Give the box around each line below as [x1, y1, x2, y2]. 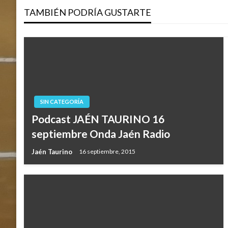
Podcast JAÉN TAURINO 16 [32, 112, 164, 125]
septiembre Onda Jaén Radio [32, 127, 170, 140]
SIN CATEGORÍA [40, 98, 83, 105]
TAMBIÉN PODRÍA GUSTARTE [24, 6, 151, 18]
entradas [39, 10, 117, 35]
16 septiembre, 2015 [79, 148, 135, 156]
